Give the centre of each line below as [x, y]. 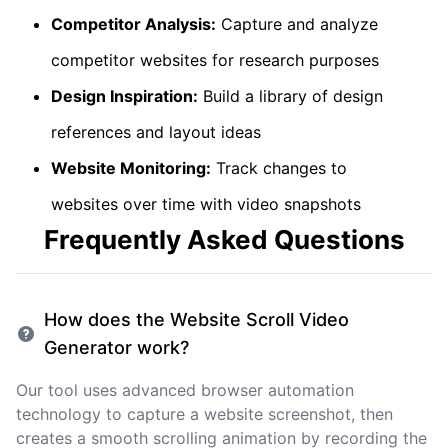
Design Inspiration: [124, 96]
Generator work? [116, 347]
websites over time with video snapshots [205, 204]
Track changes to [278, 168]
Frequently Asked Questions [224, 239]
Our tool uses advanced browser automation [185, 390]
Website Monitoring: [130, 168]
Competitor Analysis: [133, 24]
